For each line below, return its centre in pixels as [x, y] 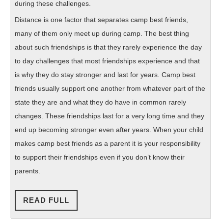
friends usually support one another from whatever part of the [110, 89]
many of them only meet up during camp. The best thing [102, 34]
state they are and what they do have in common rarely [100, 102]
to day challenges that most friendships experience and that [107, 61]
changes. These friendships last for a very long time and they [110, 116]
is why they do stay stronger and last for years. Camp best [105, 75]
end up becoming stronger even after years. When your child [109, 130]
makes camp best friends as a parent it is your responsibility [108, 144]
